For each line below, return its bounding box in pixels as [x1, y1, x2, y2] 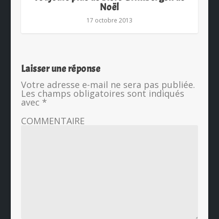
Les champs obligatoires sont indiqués [21, 88, 184, 100]
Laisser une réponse [21, 63, 101, 75]
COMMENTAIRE [21, 115, 85, 127]
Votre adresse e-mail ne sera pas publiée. [21, 79, 195, 91]
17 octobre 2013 [86, 16, 132, 25]
